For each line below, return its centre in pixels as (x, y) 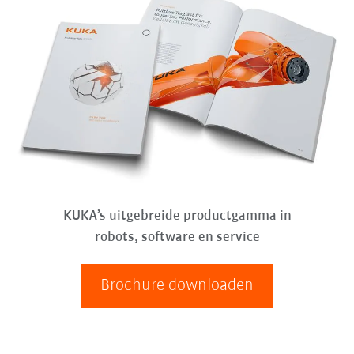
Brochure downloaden (177, 285)
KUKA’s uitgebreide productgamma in (177, 216)
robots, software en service (177, 237)
